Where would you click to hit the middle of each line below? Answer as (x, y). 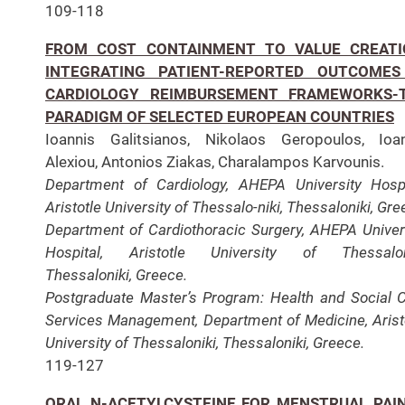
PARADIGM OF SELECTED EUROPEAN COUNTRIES (220, 116)
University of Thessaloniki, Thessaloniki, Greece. (205, 342)
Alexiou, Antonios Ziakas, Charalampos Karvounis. (215, 161)
